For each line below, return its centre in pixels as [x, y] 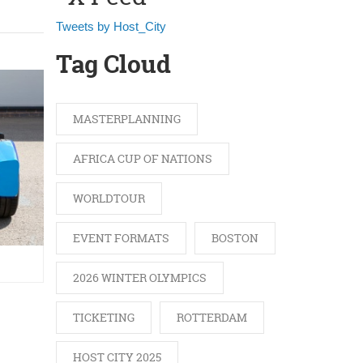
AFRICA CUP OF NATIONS [142, 159]
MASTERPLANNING [126, 119]
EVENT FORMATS [121, 238]
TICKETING [103, 318]
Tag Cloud [113, 65]
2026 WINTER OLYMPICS [139, 278]
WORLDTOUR [109, 199]
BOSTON [235, 238]
